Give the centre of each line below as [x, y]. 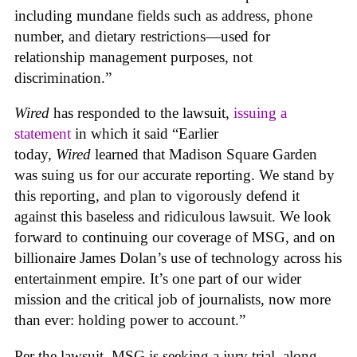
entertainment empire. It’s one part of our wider [158, 279]
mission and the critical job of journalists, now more [173, 300]
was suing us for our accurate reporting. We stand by [175, 175]
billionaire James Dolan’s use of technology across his [178, 258]
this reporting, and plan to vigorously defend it [157, 196]
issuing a [260, 113]
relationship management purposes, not [133, 57]
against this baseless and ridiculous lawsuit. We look [173, 217]
